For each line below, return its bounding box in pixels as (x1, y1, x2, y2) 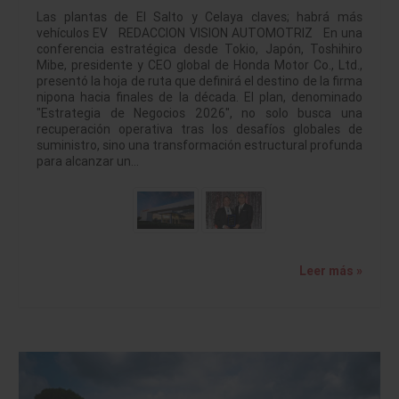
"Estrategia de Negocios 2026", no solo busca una (37, 104, 362, 121)
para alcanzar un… (37, 152, 139, 169)
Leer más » (299, 263, 362, 280)
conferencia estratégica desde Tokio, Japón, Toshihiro (37, 40, 362, 57)
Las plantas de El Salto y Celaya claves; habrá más (37, 8, 362, 25)
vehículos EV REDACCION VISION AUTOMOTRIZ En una (37, 24, 362, 41)
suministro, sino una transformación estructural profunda (37, 136, 362, 153)
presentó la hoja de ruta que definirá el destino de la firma (37, 72, 362, 89)
